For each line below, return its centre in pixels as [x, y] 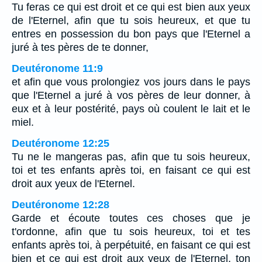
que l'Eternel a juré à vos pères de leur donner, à [131, 96]
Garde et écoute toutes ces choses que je [131, 218]
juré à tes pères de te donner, [80, 48]
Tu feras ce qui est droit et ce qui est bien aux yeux [131, 7]
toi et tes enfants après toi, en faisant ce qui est [131, 170]
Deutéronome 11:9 [57, 69]
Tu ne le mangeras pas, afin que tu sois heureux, [131, 157]
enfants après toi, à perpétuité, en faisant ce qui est [131, 245]
